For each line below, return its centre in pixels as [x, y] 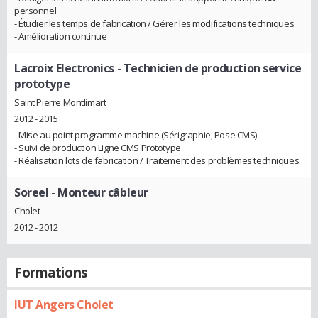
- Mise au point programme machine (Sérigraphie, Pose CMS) [136, 135]
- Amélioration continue [61, 37]
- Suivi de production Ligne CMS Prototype [98, 148]
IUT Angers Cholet [64, 304]
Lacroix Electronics [65, 68]
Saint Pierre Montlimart [60, 103]
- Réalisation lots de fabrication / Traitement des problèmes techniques [157, 161]
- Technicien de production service [208, 68]
